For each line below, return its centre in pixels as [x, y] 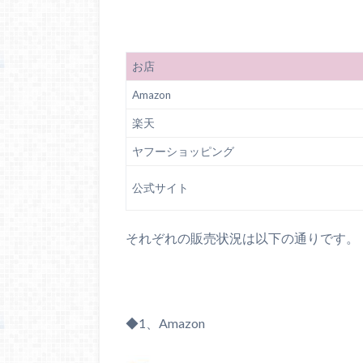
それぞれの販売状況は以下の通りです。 [242, 237]
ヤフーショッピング [183, 151]
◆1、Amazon [165, 323]
